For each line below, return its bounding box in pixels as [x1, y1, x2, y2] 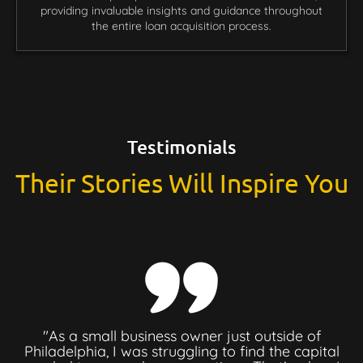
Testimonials [126, 135, 237, 158]
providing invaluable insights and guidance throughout [41, 2, 322, 18]
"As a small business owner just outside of [42, 326, 321, 345]
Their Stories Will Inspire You [15, 166, 348, 199]
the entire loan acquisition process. [92, 18, 271, 33]
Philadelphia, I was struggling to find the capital [23, 341, 340, 361]
